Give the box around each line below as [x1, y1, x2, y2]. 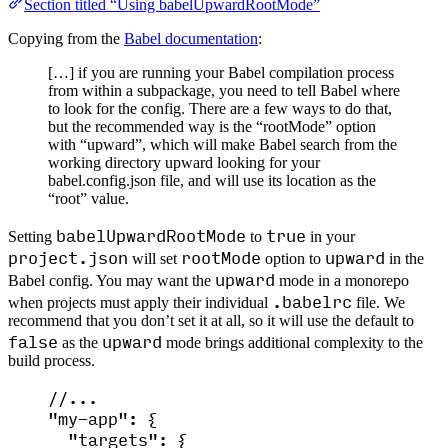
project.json [8, 246, 128, 268]
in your [306, 228, 355, 246]
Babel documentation [124, 30, 258, 48]
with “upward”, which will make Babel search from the [48, 136, 397, 154]
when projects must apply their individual [8, 294, 272, 312]
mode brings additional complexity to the [162, 334, 423, 352]
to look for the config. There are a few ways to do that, [48, 100, 392, 118]
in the [385, 250, 424, 268]
